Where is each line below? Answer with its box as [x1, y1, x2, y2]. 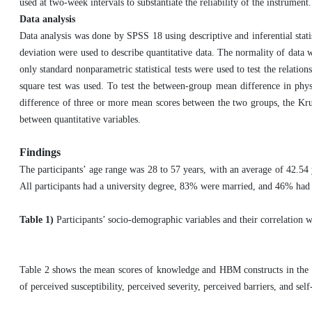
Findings [19, 146, 61, 158]
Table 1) [19, 214, 56, 225]
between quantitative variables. [19, 114, 141, 125]
